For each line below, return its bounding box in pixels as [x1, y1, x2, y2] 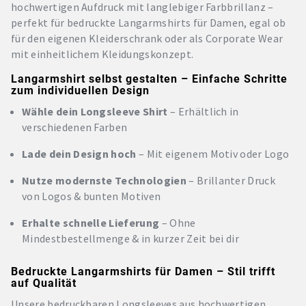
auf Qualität [11, 276, 76, 290]
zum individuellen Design [11, 84, 150, 97]
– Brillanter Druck [186, 173, 276, 187]
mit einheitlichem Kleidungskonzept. [11, 46, 194, 61]
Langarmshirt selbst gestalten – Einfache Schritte [11, 72, 288, 85]
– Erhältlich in [167, 105, 239, 118]
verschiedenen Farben [22, 120, 128, 134]
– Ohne [159, 216, 196, 229]
